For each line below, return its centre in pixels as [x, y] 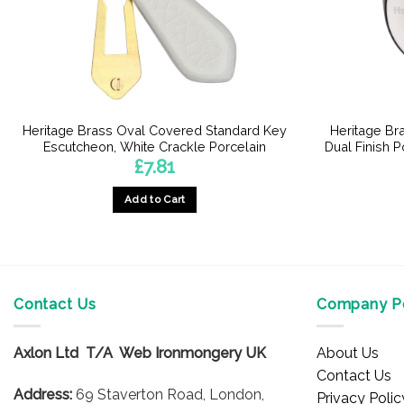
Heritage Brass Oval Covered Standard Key [155, 130]
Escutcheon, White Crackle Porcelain [155, 146]
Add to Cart [155, 199]
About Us [348, 353]
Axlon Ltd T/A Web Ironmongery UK [140, 353]
